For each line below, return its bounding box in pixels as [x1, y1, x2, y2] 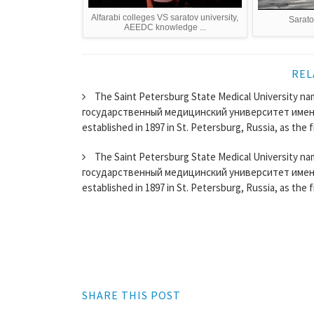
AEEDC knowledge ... [123, 22, 206, 33]
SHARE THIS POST [82, 288, 181, 303]
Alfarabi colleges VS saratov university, [91, 13, 239, 23]
